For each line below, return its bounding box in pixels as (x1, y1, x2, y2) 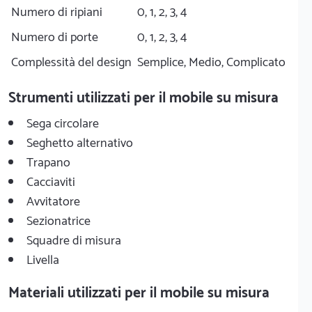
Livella (26, 249, 59, 271)
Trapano (26, 152, 70, 173)
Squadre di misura (26, 230, 121, 251)
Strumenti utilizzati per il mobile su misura (8, 86, 279, 110)
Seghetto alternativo (26, 132, 133, 154)
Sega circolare (26, 113, 99, 134)
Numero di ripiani (11, 1, 102, 23)
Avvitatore (26, 191, 80, 212)
